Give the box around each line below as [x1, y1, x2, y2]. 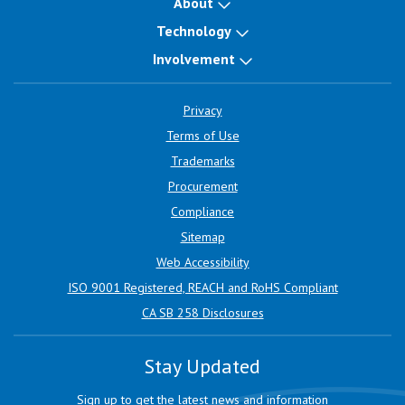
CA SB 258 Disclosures [141, 305, 264, 321]
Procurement [167, 178, 238, 194]
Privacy [183, 102, 222, 118]
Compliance [171, 203, 234, 220]
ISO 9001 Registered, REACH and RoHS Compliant [67, 279, 338, 296]
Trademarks [170, 153, 235, 169]
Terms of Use [165, 127, 240, 144]
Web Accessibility [155, 254, 250, 270]
